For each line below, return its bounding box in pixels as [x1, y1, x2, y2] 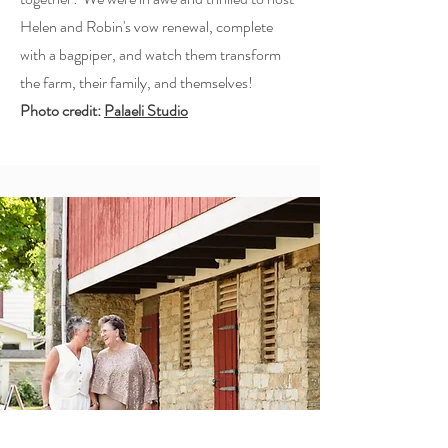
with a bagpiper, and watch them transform [20, 43, 281, 66]
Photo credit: [20, 99, 104, 122]
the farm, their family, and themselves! [20, 71, 253, 94]
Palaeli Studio [104, 99, 188, 122]
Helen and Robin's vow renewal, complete [20, 15, 273, 38]
